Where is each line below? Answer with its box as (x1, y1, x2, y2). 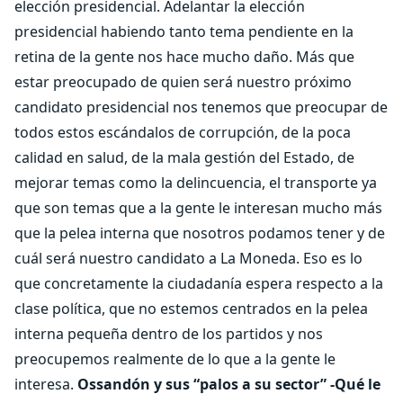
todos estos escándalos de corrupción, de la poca (14, 122, 351, 142)
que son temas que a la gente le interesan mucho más (14, 198, 382, 218)
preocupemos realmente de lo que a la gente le (14, 349, 336, 369)
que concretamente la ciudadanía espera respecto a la (14, 273, 383, 293)
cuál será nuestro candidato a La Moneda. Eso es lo (14, 248, 363, 268)
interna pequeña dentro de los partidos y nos (14, 324, 323, 344)
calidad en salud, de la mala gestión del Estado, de (14, 148, 354, 167)
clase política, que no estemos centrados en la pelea (14, 299, 368, 318)
